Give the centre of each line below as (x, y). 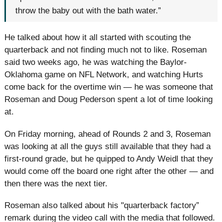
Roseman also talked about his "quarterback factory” (102, 205)
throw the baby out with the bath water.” (88, 10)
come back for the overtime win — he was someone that (109, 87)
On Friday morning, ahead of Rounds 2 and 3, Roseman (108, 134)
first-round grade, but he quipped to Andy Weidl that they (109, 159)
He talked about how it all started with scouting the (98, 38)
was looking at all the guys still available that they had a (108, 146)
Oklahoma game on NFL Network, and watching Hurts (104, 75)
